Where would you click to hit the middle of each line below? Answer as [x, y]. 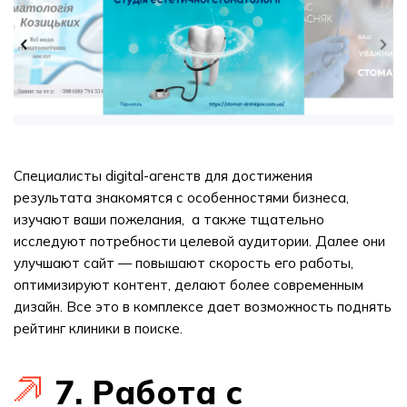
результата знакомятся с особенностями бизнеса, [181, 198]
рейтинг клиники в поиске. [98, 328]
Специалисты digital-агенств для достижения [163, 176]
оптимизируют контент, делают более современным [189, 285]
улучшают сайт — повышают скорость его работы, [184, 263]
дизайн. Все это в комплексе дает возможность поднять [203, 307]
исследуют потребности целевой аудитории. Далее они [199, 241]
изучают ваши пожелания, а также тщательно [169, 219]
